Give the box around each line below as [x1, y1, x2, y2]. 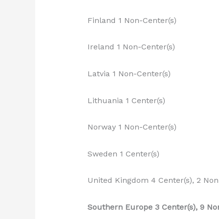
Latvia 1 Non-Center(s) [87, 68, 171, 78]
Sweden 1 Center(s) [87, 149, 159, 158]
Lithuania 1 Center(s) [87, 95, 165, 105]
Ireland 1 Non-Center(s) [87, 42, 175, 52]
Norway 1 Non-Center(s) [87, 122, 176, 132]
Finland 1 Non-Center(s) [87, 15, 176, 25]
